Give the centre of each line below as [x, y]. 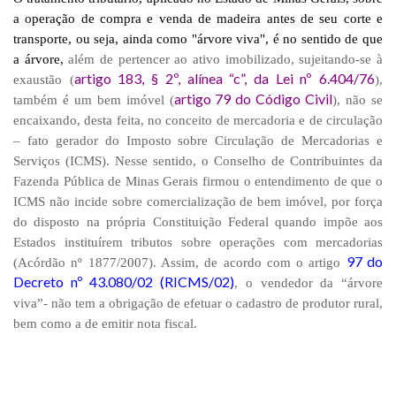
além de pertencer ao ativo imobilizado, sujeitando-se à [226, 59]
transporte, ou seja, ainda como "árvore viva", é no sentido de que [198, 39]
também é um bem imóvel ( [94, 100]
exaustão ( [44, 80]
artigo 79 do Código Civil [253, 99]
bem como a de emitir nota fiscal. [105, 324]
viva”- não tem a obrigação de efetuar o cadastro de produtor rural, [198, 303]
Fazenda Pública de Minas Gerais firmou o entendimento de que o [198, 181]
